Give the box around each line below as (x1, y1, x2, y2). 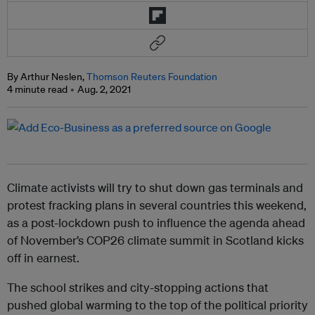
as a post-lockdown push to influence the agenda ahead (7, 215, 305, 231)
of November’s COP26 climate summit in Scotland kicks (7, 233, 304, 248)
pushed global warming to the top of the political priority (7, 297, 308, 313)
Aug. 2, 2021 (77, 83, 131, 96)
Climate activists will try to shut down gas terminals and (7, 180, 303, 195)
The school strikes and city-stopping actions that (7, 280, 269, 295)
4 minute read (7, 83, 67, 96)
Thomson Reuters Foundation (86, 70, 217, 84)
